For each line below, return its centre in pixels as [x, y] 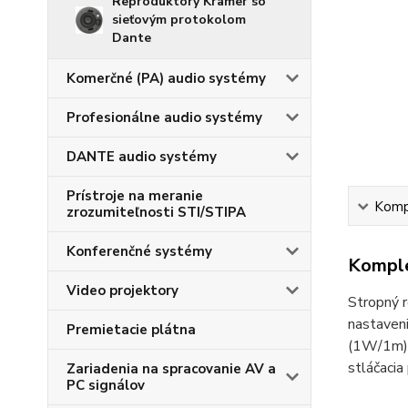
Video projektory [122, 291]
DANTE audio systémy [142, 157]
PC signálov [106, 385]
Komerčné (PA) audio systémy [166, 78]
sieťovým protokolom [179, 20]
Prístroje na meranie [135, 196]
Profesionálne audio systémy [164, 117]
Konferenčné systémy [139, 251]
